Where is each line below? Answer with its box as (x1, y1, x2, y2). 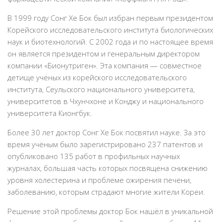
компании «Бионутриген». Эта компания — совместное (7, 60, 202, 70)
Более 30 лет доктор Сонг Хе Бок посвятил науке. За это (7, 127, 206, 137)
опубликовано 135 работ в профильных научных (7, 151, 180, 161)
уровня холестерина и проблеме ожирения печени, (7, 175, 191, 185)
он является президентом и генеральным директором (7, 49, 200, 58)
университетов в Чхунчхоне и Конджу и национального (7, 96, 204, 106)
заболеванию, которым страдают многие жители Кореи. (7, 187, 205, 197)
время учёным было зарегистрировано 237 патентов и (7, 139, 203, 149)
